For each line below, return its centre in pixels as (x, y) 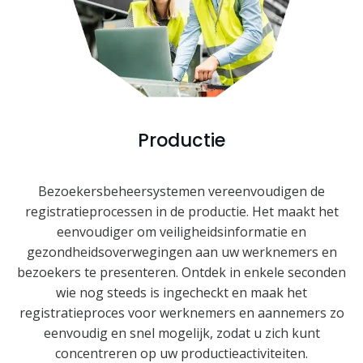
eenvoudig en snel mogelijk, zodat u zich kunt (181, 333)
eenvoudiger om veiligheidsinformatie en (181, 232)
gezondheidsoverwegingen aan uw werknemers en (181, 252)
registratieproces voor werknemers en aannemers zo (181, 313)
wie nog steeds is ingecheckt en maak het (181, 293)
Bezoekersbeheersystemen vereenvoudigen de (181, 192)
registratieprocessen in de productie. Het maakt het (181, 212)
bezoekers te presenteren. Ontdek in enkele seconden (181, 273)
